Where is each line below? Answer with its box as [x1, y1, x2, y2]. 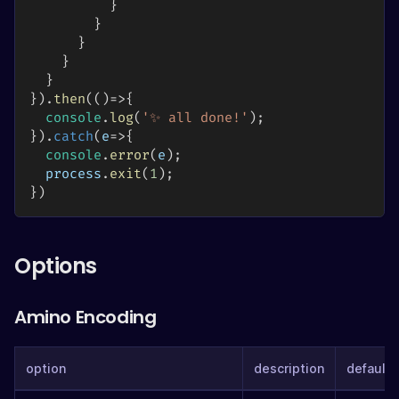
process [29, 166, 102, 183]
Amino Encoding [14, 305, 157, 330]
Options [14, 251, 97, 281]
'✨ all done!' [142, 110, 248, 127]
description [254, 361, 324, 377]
